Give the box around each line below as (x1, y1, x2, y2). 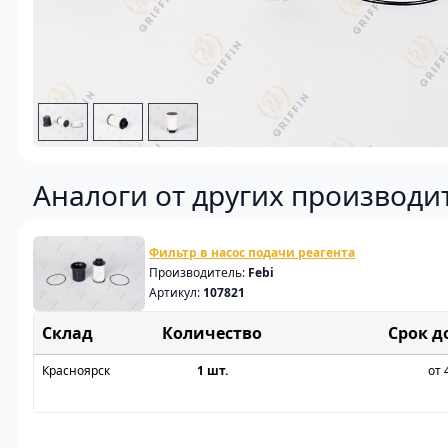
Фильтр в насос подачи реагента (149, 244, 355, 262)
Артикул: (149, 284, 203, 302)
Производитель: (149, 264, 248, 282)
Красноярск (42, 361, 110, 379)
